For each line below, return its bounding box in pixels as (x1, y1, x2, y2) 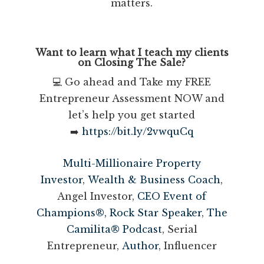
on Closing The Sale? (78, 56, 186, 68)
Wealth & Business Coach (88, 173, 221, 186)
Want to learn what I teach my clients (35, 46, 229, 58)
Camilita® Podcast (66, 223, 162, 235)
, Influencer (158, 239, 217, 252)
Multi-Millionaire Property (62, 157, 201, 169)
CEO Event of (137, 190, 207, 202)
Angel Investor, (57, 190, 138, 202)
